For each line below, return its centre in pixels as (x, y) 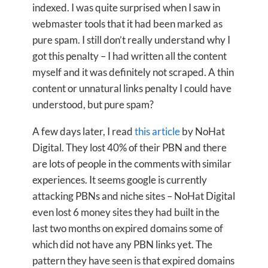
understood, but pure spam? (93, 104)
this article (157, 131)
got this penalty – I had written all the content (130, 56)
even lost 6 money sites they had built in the (126, 212)
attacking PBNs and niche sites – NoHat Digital (134, 196)
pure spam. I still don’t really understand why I (131, 40)
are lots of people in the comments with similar (132, 164)
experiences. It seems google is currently (120, 180)
